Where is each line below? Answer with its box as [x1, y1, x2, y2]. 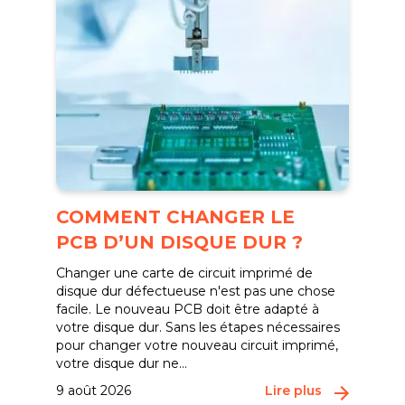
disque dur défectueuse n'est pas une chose [56, 283, 336, 299]
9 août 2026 [56, 382, 132, 399]
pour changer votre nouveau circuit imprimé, [56, 337, 339, 353]
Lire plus [264, 382, 322, 399]
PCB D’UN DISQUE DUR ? [56, 231, 304, 253]
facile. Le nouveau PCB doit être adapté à [56, 301, 320, 317]
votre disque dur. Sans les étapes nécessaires [56, 319, 341, 335]
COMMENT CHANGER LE [56, 206, 296, 228]
